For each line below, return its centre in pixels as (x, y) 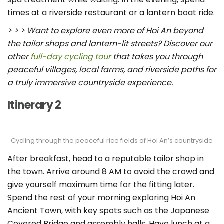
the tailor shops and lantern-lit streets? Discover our (110, 44)
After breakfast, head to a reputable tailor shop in (106, 159)
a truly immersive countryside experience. (90, 83)
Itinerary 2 (34, 105)
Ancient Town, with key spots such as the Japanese (108, 211)
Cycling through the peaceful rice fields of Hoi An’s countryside (112, 141)
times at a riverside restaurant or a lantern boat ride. (111, 13)
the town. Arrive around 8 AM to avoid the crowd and (111, 172)
